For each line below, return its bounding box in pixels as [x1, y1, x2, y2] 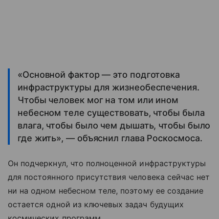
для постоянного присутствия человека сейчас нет [8, 172, 210, 182]
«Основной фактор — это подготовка [18, 69, 180, 80]
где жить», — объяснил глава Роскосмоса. [18, 133, 202, 144]
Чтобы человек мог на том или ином [18, 95, 179, 106]
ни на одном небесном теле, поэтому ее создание [8, 186, 204, 196]
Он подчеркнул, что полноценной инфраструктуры [8, 158, 206, 169]
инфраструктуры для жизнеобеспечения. [18, 82, 199, 93]
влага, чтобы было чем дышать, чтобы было [18, 120, 211, 131]
